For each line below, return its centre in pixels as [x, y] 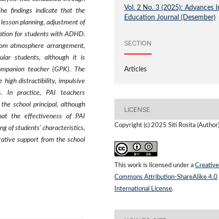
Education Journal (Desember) [170, 18]
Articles [136, 70]
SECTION [138, 43]
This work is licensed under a [155, 166]
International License [143, 189]
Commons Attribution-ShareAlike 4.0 [166, 177]
